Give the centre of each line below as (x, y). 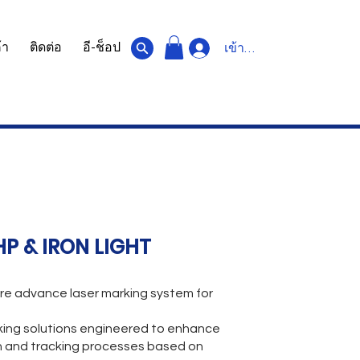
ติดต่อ (46, 47)
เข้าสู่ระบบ (254, 48)
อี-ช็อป (102, 47)
